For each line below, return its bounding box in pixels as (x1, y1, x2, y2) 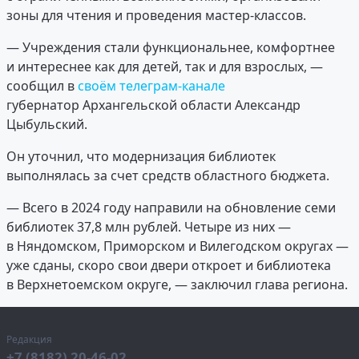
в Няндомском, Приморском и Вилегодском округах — (6, 237, 349, 256)
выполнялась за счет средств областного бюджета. (6, 167, 333, 185)
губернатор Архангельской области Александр (6, 96, 301, 115)
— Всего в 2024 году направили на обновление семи (6, 199, 336, 217)
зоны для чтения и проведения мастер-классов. (6, 6, 309, 25)
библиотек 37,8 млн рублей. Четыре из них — (6, 218, 291, 236)
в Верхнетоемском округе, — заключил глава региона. (6, 276, 348, 294)
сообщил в (6, 77, 78, 95)
